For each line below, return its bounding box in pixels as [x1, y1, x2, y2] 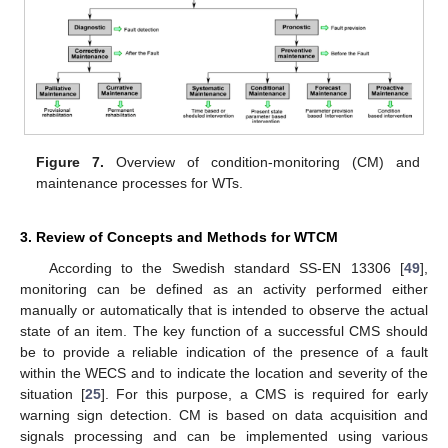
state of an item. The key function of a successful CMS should [20, 323, 428, 340]
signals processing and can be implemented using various [20, 428, 428, 445]
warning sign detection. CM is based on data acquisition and [20, 407, 428, 424]
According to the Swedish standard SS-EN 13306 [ [48, 260, 404, 277]
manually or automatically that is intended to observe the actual [20, 302, 428, 319]
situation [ [20, 386, 85, 403]
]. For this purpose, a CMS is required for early [100, 386, 429, 403]
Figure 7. [36, 154, 105, 171]
